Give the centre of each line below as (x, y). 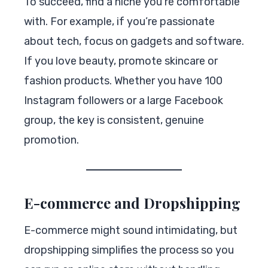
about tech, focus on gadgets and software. (134, 41)
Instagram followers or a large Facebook (124, 100)
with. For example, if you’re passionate (119, 21)
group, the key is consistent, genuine (114, 120)
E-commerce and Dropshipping (132, 202)
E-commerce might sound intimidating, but (131, 230)
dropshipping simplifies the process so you (129, 250)
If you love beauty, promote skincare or (121, 61)
